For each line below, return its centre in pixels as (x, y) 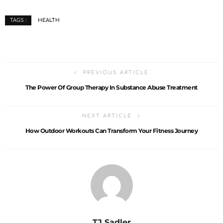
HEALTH (49, 20)
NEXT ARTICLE (107, 116)
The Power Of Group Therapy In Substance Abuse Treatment (111, 88)
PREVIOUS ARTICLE (116, 73)
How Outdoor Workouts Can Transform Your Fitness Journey (111, 131)
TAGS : (18, 20)
